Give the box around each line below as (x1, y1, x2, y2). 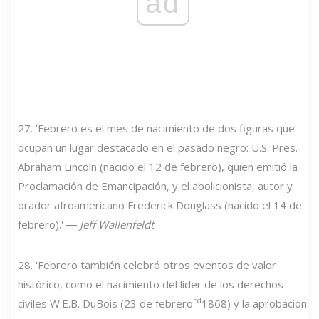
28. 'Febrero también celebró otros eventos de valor (18, 257, 276, 272)
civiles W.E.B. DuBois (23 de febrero (18, 296, 193, 310)
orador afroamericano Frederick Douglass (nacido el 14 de (18, 197, 302, 212)
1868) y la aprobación (202, 296, 307, 310)
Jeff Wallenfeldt (80, 216, 154, 231)
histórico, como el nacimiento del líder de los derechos (18, 276, 283, 291)
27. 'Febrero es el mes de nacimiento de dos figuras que (18, 120, 295, 135)
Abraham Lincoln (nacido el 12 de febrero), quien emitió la (18, 159, 298, 174)
